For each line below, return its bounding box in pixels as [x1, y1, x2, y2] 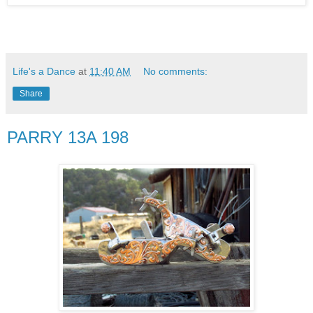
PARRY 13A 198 [7, 128, 129, 147]
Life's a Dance [13, 66, 75, 78]
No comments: [143, 66, 208, 78]
